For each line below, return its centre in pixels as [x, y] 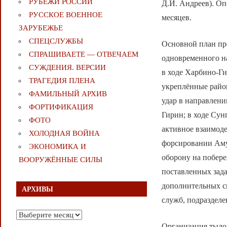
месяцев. [177, 17]
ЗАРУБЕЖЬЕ [41, 28]
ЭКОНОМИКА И [57, 147]
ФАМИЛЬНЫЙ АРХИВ [68, 94]
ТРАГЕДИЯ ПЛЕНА [62, 81]
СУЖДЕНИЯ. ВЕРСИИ [67, 68]
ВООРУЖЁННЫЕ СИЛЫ [60, 160]
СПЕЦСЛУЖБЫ [56, 41]
